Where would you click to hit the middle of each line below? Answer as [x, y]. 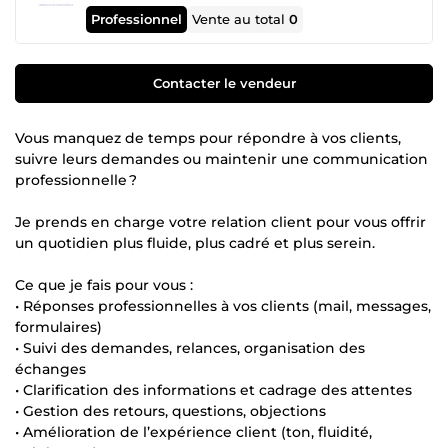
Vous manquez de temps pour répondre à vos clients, [208, 137]
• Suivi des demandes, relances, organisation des [190, 347]
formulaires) [58, 326]
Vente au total [241, 19]
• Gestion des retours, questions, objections [170, 410]
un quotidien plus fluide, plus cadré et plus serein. [195, 242]
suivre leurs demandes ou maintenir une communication [221, 158]
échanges [50, 368]
